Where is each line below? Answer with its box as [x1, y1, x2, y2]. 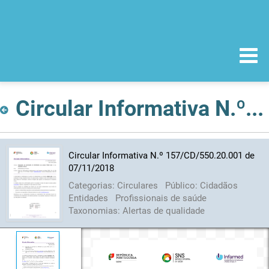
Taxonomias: [68, 205, 122, 216]
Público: [165, 180, 200, 191]
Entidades [68, 192, 110, 204]
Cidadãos [199, 180, 238, 191]
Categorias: [68, 180, 117, 191]
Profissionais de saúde [115, 192, 207, 204]
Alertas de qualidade [122, 205, 205, 216]
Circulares [116, 180, 160, 191]
